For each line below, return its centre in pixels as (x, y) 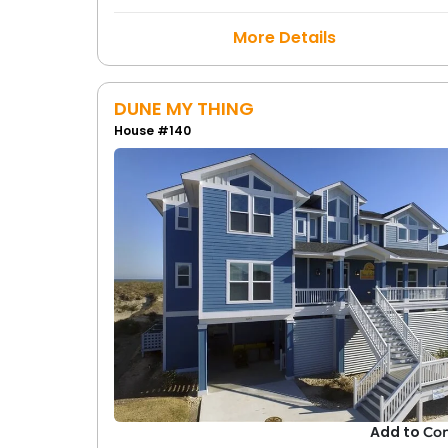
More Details (285, 37)
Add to (397, 432)
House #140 (152, 130)
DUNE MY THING (183, 108)
